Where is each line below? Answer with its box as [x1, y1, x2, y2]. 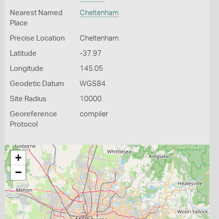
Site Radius [10, 95, 46, 103]
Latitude [10, 50, 37, 57]
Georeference [10, 110, 57, 118]
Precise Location [10, 35, 65, 42]
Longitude [10, 65, 44, 72]
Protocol [10, 121, 38, 128]
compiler [79, 110, 108, 118]
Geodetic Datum [10, 80, 64, 88]
